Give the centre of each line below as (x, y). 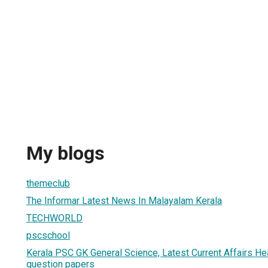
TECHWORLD (54, 218)
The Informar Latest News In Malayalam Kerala (124, 200)
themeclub (48, 183)
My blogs (66, 153)
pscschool (48, 235)
